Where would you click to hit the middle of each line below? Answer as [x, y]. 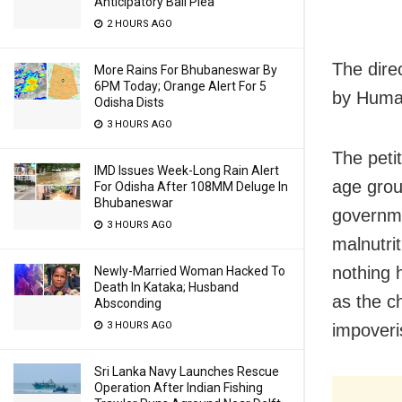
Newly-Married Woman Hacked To [190, 271]
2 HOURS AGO [138, 24]
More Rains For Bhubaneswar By [186, 70]
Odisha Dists [129, 102]
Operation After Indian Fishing [179, 388]
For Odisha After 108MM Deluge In [191, 187]
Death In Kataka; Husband [166, 287]
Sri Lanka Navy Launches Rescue [187, 371]
